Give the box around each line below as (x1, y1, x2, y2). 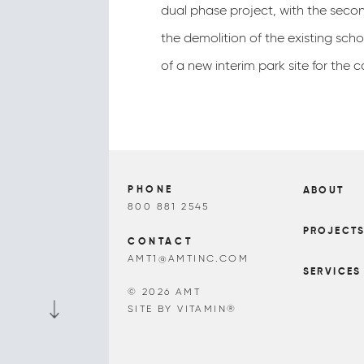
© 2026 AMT (128, 284, 201, 297)
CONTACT (128, 236, 193, 247)
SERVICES (302, 266, 362, 277)
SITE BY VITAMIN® (128, 302, 237, 314)
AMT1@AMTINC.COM (128, 251, 249, 264)
